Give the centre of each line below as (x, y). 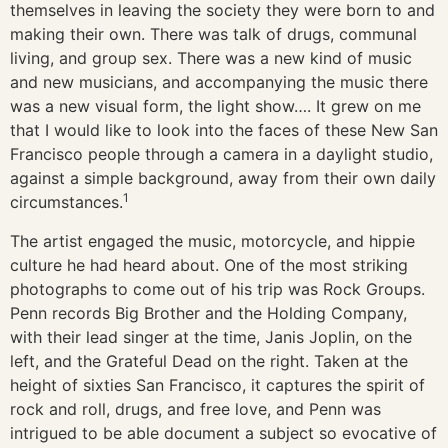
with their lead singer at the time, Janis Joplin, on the (211, 336)
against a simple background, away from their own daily (223, 178)
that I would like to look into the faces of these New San (224, 130)
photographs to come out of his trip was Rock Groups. (217, 288)
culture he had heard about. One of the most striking (209, 264)
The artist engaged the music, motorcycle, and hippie (212, 240)
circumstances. (66, 202)
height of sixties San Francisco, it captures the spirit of (217, 384)
